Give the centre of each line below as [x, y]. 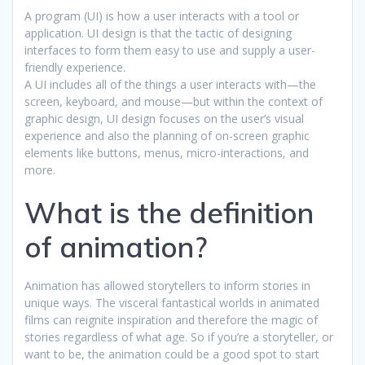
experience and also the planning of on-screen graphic [167, 135]
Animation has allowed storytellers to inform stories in [167, 285]
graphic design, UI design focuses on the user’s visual [164, 118]
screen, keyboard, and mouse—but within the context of [174, 101]
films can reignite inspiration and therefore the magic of [171, 319]
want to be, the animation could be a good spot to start [172, 354]
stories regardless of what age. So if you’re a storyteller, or [179, 336]
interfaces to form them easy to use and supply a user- [170, 50]
